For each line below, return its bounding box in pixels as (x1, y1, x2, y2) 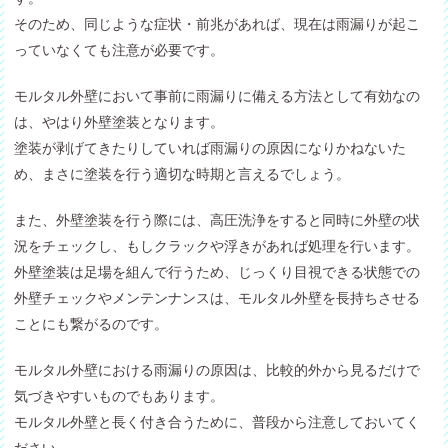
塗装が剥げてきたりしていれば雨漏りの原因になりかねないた (14, 139, 407, 158)
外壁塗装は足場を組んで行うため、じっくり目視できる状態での (14, 263, 421, 282)
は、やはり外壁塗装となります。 (14, 113, 225, 132)
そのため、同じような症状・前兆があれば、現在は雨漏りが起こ (14, 15, 421, 34)
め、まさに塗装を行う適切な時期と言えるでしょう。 (14, 165, 351, 184)
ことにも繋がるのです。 (14, 315, 169, 334)
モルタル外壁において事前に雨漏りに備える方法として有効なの (14, 87, 421, 106)
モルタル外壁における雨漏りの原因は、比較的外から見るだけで (14, 361, 421, 380)
